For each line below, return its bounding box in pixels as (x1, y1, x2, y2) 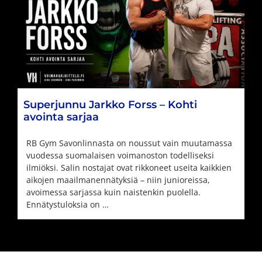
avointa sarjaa (23, 110, 99, 123)
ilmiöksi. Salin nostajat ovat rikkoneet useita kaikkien (26, 161, 232, 173)
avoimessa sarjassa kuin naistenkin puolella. (26, 186, 201, 198)
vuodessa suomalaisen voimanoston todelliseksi (26, 149, 214, 161)
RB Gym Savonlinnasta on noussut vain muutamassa (26, 137, 232, 149)
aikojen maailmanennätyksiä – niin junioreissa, (26, 174, 210, 185)
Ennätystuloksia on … (26, 198, 109, 210)
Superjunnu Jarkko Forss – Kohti (23, 98, 197, 111)
